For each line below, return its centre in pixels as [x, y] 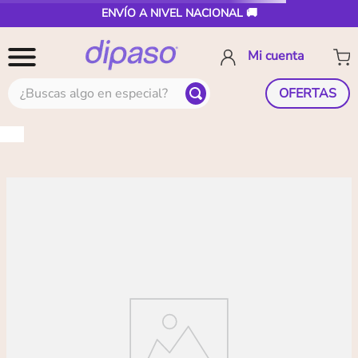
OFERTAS [308, 93]
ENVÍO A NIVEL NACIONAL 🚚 [179, 13]
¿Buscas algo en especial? [81, 85]
